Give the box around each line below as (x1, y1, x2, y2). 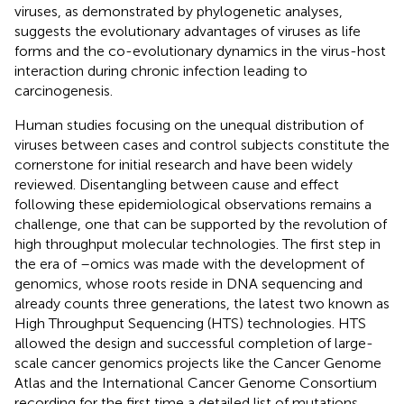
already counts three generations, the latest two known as (14, 294, 390, 312)
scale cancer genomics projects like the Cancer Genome (14, 353, 381, 372)
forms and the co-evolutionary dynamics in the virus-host (14, 41, 386, 60)
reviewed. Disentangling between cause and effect (14, 175, 339, 193)
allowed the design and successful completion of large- (14, 334, 373, 352)
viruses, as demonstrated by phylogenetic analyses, (14, 2, 343, 20)
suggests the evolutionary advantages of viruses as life (14, 22, 361, 40)
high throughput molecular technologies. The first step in (14, 234, 381, 252)
